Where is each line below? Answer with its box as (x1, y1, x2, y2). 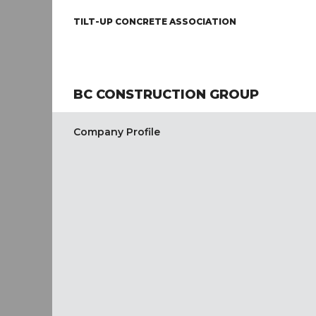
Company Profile (73, 126, 160, 138)
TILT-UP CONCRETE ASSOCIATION (73, 16, 236, 27)
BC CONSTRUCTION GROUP (73, 87, 259, 102)
